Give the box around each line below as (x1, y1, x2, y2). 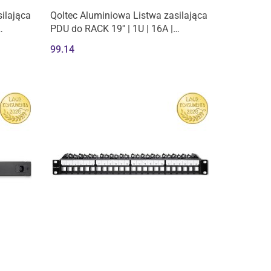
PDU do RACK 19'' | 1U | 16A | (50, 22, 174, 34)
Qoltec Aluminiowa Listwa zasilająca (50, 9, 208, 21)
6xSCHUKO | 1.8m (50, 36, 128, 48)
